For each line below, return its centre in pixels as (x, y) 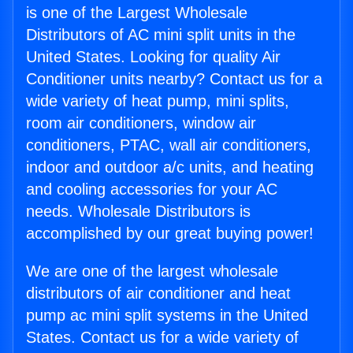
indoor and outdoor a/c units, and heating (170, 167)
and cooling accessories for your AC (152, 190)
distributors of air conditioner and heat (158, 294)
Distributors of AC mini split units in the (161, 35)
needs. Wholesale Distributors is (138, 212)
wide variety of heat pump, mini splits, (158, 101)
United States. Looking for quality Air (153, 57)
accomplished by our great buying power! (170, 234)
